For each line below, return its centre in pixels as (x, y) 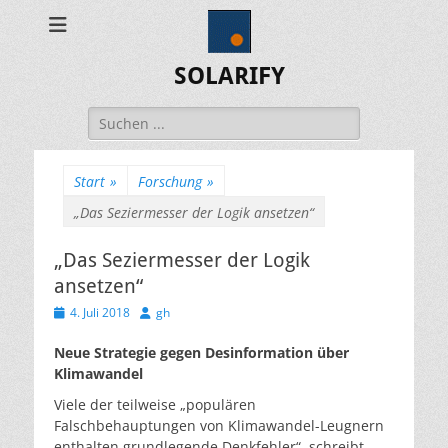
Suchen (112, 116)
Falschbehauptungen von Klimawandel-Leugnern (219, 425)
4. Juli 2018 (100, 312)
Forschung (170, 181)
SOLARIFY (229, 76)
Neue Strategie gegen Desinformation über (201, 352)
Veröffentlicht (90, 311)
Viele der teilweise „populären (155, 404)
